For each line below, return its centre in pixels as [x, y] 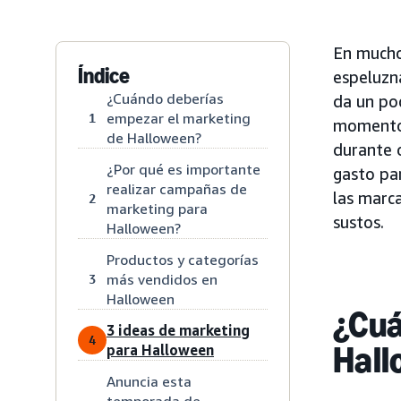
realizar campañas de [177, 188]
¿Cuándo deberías [165, 98]
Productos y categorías [183, 259]
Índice [104, 75]
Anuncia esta [149, 381]
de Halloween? [154, 137]
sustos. [358, 222]
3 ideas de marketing [178, 330]
